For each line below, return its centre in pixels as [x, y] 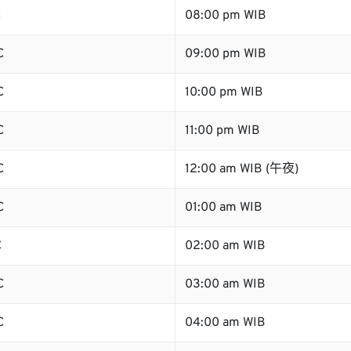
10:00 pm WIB [224, 92]
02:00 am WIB [225, 246]
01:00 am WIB [224, 208]
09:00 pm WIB [226, 54]
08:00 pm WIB [226, 16]
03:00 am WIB [225, 284]
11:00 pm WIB [223, 131]
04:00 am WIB [225, 323]
